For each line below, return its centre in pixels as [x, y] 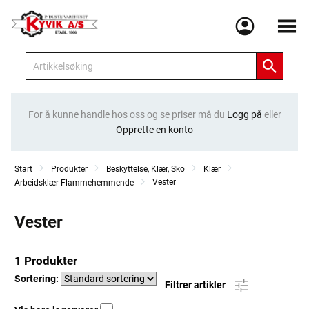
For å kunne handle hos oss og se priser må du [127, 114]
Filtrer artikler [196, 285]
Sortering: [38, 279]
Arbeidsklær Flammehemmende [74, 183]
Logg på [244, 114]
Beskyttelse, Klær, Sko [146, 169]
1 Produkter [46, 261]
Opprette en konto [154, 130]
